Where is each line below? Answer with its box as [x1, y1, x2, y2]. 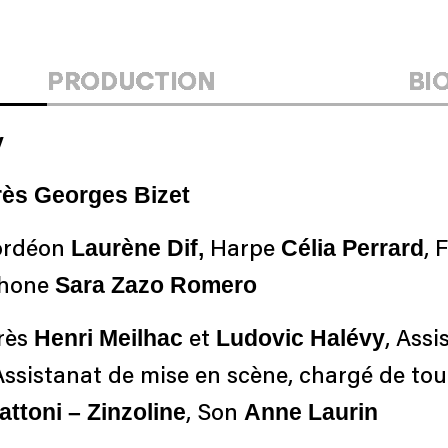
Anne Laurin [244, 398, 378, 425]
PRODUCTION [47, 65, 216, 96]
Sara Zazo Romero [55, 271, 257, 298]
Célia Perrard [275, 234, 424, 261]
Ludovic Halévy [216, 324, 385, 351]
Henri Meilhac [34, 324, 183, 351]
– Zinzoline [68, 398, 186, 425]
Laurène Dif [71, 234, 198, 261]
